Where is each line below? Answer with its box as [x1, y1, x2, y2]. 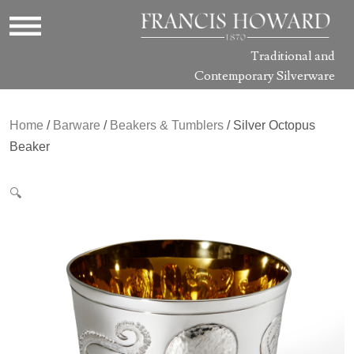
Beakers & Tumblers [110, 118, 224, 132]
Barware [53, 118, 100, 132]
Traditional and [250, 47, 335, 64]
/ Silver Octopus [224, 118, 315, 132]
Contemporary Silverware [194, 67, 335, 84]
